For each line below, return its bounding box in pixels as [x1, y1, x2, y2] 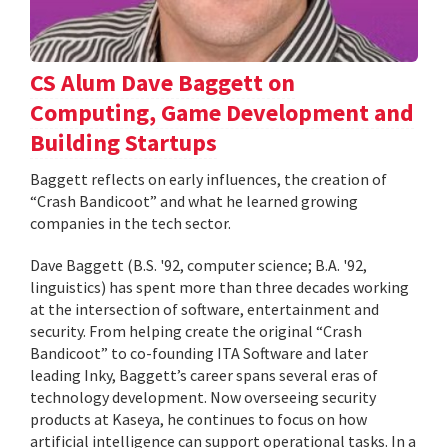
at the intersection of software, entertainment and [30, 299, 379, 320]
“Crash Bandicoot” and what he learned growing [30, 191, 358, 212]
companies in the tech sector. [30, 213, 231, 234]
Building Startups [30, 127, 217, 159]
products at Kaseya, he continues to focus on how [30, 409, 367, 430]
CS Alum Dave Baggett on [30, 67, 295, 99]
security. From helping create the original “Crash [30, 321, 362, 342]
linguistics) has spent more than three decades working [30, 277, 409, 298]
